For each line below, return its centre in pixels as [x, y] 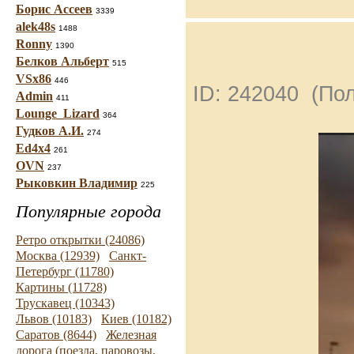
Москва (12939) [58, 256]
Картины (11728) [61, 287]
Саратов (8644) [56, 335]
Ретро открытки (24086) [80, 240]
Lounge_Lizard [58, 113]
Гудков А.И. [50, 131]
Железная [131, 335]
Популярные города [88, 211]
